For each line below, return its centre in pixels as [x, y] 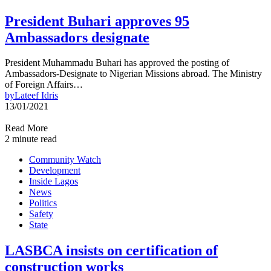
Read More [26, 128]
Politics [43, 203]
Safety [41, 214]
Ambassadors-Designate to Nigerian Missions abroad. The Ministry [133, 74]
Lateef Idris [36, 96]
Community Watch [65, 160]
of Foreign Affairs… [44, 85]
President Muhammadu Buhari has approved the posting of [117, 63]
